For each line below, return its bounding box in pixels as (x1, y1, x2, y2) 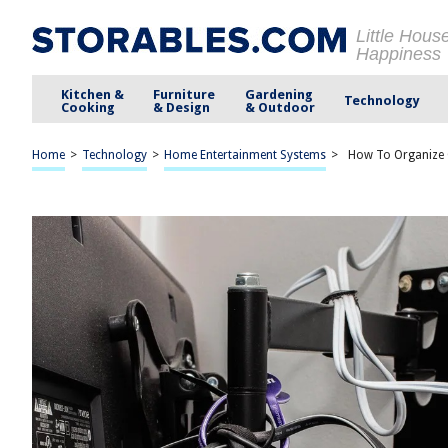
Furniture (153, 86, 216, 102)
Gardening (244, 86, 313, 102)
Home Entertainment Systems (164, 148, 326, 162)
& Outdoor (244, 99, 315, 115)
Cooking (61, 99, 116, 115)
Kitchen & (61, 86, 125, 102)
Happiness (356, 44, 441, 64)
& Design (153, 99, 211, 115)
